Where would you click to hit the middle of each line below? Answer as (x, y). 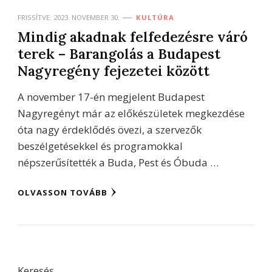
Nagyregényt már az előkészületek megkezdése (131, 113)
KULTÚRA (155, 17)
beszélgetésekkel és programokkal (100, 146)
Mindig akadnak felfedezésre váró (133, 36)
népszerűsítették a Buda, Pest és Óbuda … (118, 162)
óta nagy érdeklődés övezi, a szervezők (110, 129)
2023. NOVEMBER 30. (87, 17)
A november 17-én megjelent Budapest (111, 97)
